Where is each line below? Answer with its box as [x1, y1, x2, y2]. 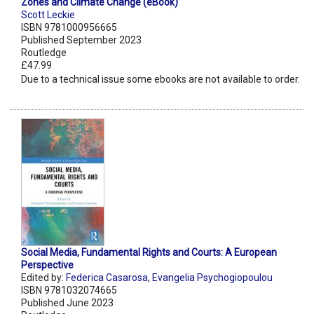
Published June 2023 [21, 297, 114, 309]
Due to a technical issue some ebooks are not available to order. [21, 74, 300, 86]
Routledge [21, 47, 67, 59]
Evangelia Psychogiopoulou [152, 272, 273, 284]
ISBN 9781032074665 [21, 285, 117, 296]
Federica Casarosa [66, 272, 148, 284]
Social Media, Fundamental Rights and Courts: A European [21, 247, 277, 259]
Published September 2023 [21, 34, 142, 46]
